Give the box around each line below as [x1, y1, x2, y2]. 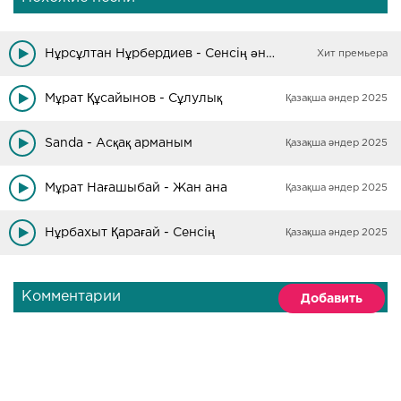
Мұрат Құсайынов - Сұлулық [45, 93, 222, 104]
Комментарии [21, 290, 121, 303]
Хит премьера [317, 49, 388, 58]
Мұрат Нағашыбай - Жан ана [45, 183, 227, 193]
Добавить [301, 294, 363, 304]
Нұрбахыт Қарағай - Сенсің [45, 227, 215, 238]
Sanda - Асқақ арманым [45, 138, 192, 149]
